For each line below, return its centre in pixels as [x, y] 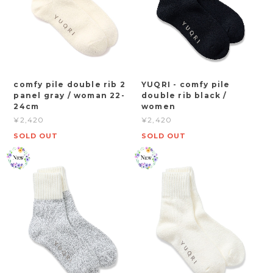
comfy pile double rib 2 [69, 85]
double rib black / [184, 96]
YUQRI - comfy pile [186, 85]
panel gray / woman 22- [69, 96]
